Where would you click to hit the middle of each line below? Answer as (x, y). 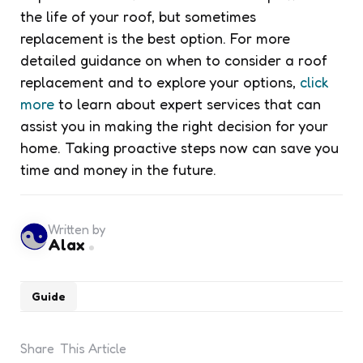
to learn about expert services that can (188, 103)
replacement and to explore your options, (160, 81)
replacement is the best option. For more (155, 38)
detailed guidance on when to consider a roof (174, 60)
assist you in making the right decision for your (174, 125)
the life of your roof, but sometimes (138, 16)
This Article (93, 348)
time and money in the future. (118, 169)
